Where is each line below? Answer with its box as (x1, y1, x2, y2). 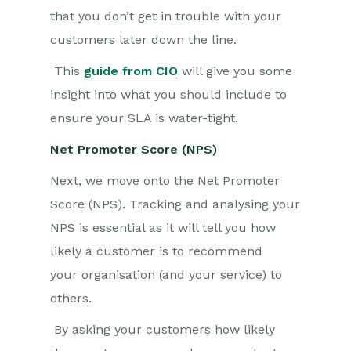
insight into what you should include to (50, 87, 287, 102)
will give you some (178, 63, 292, 78)
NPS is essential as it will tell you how (50, 220, 276, 235)
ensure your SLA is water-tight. (50, 110, 238, 125)
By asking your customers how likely (54, 322, 275, 337)
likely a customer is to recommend (50, 244, 262, 259)
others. (50, 291, 92, 306)
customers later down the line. (50, 32, 237, 47)
